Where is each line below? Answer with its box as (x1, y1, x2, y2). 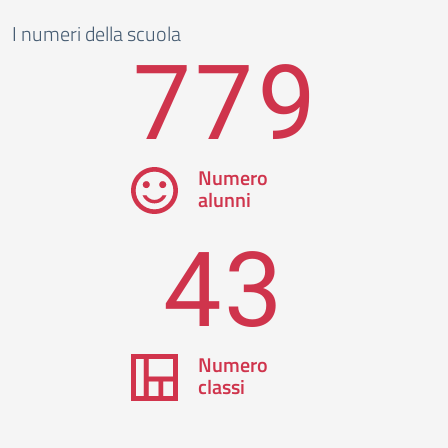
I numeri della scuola (12, 18, 181, 49)
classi (197, 371, 245, 402)
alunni (197, 184, 251, 215)
